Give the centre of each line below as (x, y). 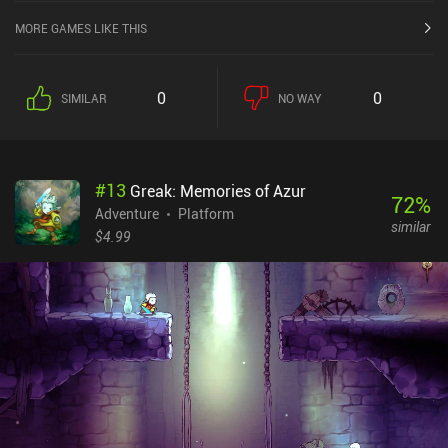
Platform (206, 214)
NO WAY (300, 98)
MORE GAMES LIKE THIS (81, 28)
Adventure (127, 214)
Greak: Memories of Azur (218, 191)
